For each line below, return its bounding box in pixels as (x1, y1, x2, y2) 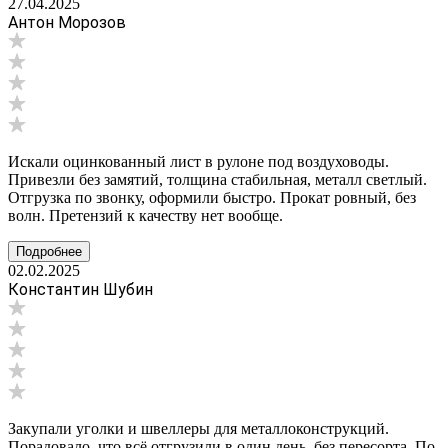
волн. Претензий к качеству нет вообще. (8, 206, 283, 224)
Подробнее (16, 243, 82, 259)
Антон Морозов (8, 12, 126, 32)
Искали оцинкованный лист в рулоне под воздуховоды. (8, 152, 389, 170)
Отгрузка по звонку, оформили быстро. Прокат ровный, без (8, 188, 416, 206)
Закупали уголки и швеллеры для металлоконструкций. (8, 419, 389, 437)
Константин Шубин (8, 279, 153, 299)
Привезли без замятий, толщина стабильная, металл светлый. (8, 170, 427, 188)
